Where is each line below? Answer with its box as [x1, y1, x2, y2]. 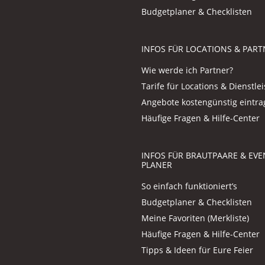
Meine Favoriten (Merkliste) [141, 212, 249, 224]
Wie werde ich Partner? [141, 64, 233, 76]
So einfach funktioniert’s [141, 180, 237, 192]
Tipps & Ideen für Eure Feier [141, 244, 253, 256]
